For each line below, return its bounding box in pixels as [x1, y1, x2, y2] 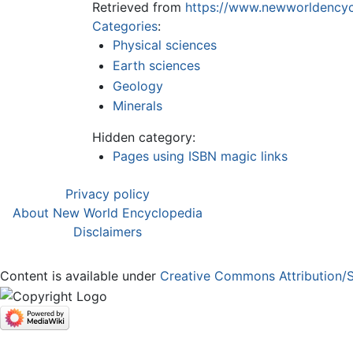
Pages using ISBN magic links [112, 148, 288, 165]
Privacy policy [65, 186, 150, 203]
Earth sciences [112, 57, 200, 73]
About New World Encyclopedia [13, 205, 203, 221]
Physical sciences [112, 37, 217, 54]
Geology [112, 77, 163, 94]
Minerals [112, 98, 162, 114]
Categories [92, 18, 158, 35]
